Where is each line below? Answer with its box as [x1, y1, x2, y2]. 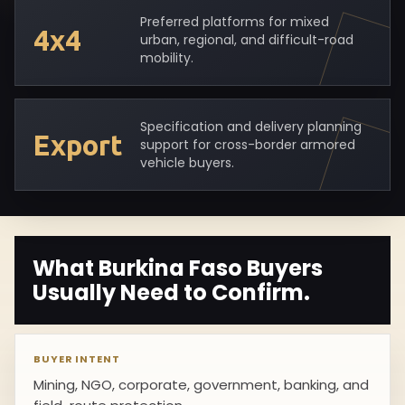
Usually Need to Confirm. [33, 278, 310, 307]
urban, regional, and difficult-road [140, 31, 353, 49]
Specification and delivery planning [140, 118, 362, 136]
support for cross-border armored [140, 136, 355, 154]
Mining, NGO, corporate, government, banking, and [33, 375, 369, 394]
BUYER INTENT [33, 352, 120, 366]
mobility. [140, 49, 193, 67]
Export [33, 128, 123, 161]
